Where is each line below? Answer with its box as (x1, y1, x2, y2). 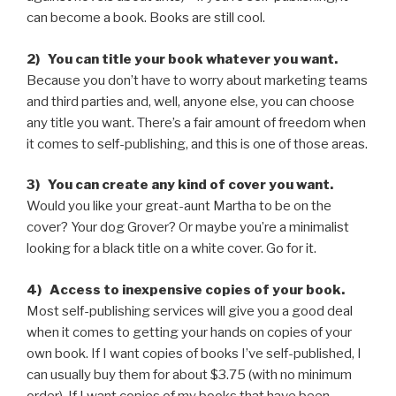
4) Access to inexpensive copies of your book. (27, 281, 345, 298)
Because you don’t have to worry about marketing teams (27, 72, 368, 88)
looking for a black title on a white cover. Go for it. (27, 240, 316, 257)
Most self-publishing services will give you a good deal (27, 302, 353, 319)
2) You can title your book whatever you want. (27, 50, 338, 67)
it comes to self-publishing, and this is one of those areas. (27, 135, 368, 152)
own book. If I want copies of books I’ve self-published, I (27, 345, 362, 362)
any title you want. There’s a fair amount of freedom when (27, 114, 366, 131)
